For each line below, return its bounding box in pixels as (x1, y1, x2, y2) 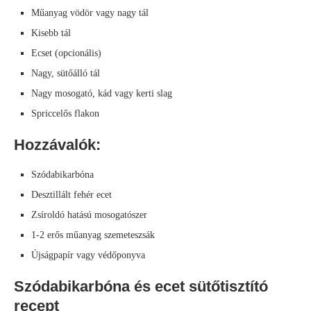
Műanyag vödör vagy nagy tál (31, 8, 149, 19)
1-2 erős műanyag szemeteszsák (31, 230, 155, 241)
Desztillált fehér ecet (31, 190, 112, 201)
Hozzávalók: (14, 136, 101, 154)
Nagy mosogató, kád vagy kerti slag (31, 88, 172, 99)
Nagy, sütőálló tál (31, 68, 100, 79)
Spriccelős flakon (31, 108, 99, 119)
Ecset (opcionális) (31, 48, 101, 59)
